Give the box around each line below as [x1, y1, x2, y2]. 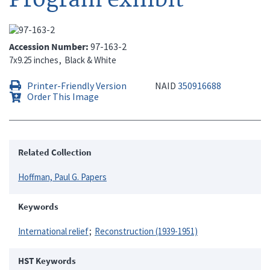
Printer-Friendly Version [27, 79, 127, 92]
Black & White [64, 54, 116, 66]
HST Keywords [18, 254, 76, 266]
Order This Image [27, 90, 99, 102]
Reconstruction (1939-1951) [95, 225, 198, 237]
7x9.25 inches [9, 54, 58, 66]
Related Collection [18, 146, 92, 158]
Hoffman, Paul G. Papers [18, 171, 107, 183]
